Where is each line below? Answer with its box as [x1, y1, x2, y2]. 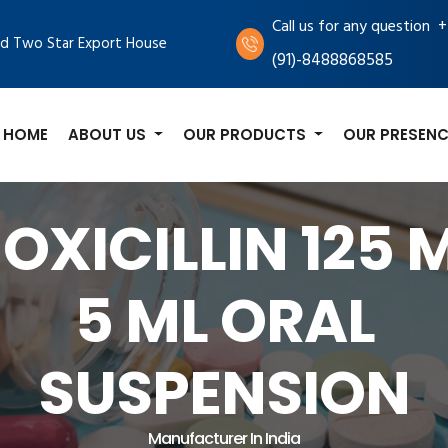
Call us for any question [271, 14, 430, 40]
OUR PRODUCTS [183, 123, 311, 145]
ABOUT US [68, 123, 151, 145]
